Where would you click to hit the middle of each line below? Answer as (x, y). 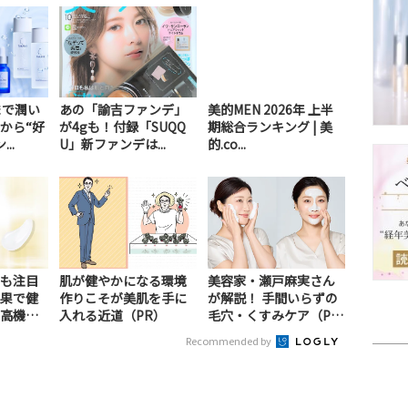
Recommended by (229, 340)
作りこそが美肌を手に (122, 297)
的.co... (226, 144)
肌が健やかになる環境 (122, 280)
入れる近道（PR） (112, 315)
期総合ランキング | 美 (270, 127)
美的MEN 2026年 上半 (270, 110)
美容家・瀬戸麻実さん (271, 280)
